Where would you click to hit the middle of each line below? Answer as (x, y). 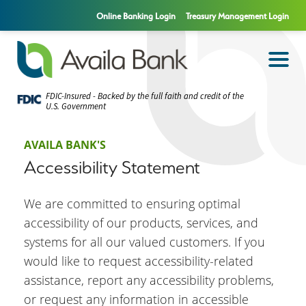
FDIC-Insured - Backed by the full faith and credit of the (145, 96)
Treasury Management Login (237, 16)
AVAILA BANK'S (66, 145)
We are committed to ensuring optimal (132, 204)
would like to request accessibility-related (139, 261)
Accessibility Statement (112, 167)
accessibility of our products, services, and (141, 223)
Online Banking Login (136, 16)
